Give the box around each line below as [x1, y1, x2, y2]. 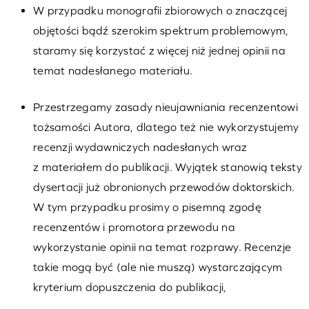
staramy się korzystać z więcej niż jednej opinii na [33, 44, 286, 57]
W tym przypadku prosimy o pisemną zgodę [33, 201, 261, 214]
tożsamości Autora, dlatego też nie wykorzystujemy [33, 121, 299, 134]
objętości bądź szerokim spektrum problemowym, [33, 24, 289, 37]
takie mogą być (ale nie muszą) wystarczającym [33, 261, 283, 274]
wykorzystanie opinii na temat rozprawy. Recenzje [33, 241, 291, 254]
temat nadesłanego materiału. [33, 64, 192, 77]
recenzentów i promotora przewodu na [33, 221, 235, 234]
